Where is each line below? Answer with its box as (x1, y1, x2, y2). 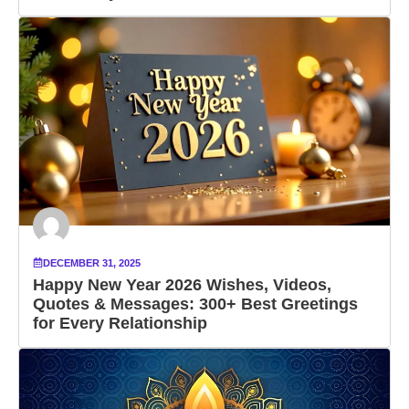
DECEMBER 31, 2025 (43, 257, 141, 268)
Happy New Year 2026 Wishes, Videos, (33, 275, 331, 294)
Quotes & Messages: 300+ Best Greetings (33, 294, 358, 313)
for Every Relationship (33, 313, 207, 332)
